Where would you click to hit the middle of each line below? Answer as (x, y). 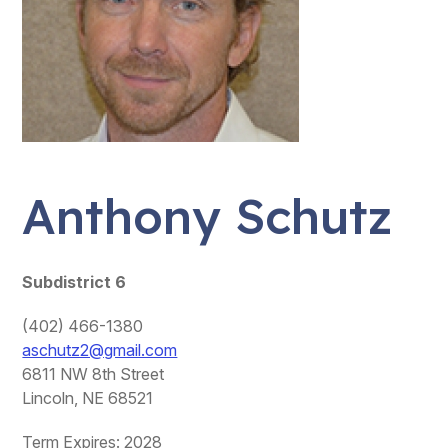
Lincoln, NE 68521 (88, 398)
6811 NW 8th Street (93, 374)
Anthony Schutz (207, 216)
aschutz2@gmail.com (100, 350)
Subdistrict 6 (74, 282)
